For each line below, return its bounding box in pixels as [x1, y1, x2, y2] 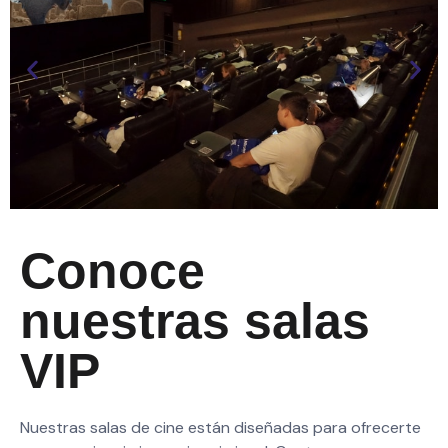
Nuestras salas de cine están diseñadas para [20, 416, 351, 438]
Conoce [20, 242, 205, 299]
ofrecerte [351, 416, 421, 438]
